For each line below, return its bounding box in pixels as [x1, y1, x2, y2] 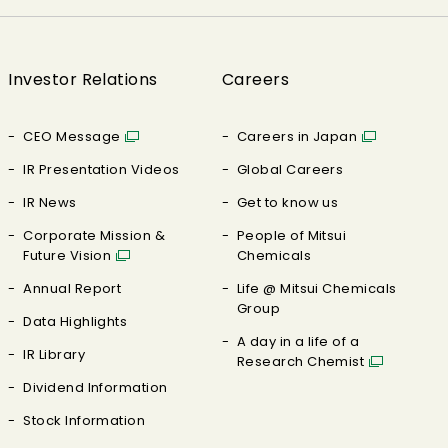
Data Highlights [23, 312, 128, 331]
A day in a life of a [236, 332, 360, 351]
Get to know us [236, 193, 339, 212]
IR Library [23, 345, 85, 364]
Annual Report [23, 279, 122, 298]
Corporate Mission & [23, 226, 166, 245]
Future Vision [23, 246, 112, 265]
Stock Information [23, 411, 146, 430]
